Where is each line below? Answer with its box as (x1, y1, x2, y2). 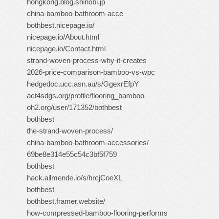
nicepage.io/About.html (27, 33, 99, 41)
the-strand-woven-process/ (27, 127, 113, 135)
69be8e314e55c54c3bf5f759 (27, 150, 117, 158)
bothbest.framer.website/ (27, 197, 105, 205)
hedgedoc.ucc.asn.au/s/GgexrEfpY (27, 80, 139, 88)
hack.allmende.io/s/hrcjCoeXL (27, 174, 122, 182)
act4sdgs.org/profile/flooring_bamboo (27, 91, 144, 100)
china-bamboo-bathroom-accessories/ (27, 138, 149, 147)
